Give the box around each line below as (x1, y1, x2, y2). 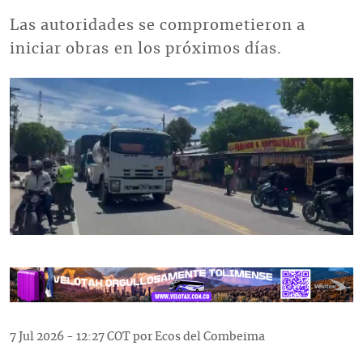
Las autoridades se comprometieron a (10, 18, 306, 33)
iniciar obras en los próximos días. (10, 41, 283, 57)
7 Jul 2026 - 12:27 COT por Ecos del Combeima (10, 331, 265, 344)
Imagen (9, 79, 47, 93)
